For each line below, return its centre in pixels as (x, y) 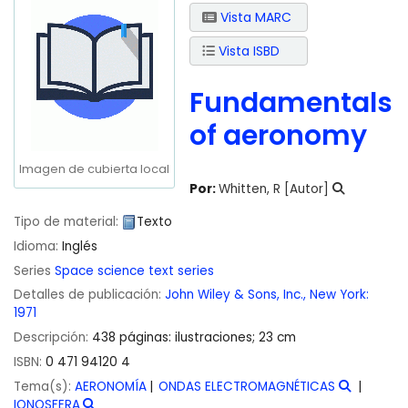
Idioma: (38, 246)
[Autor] (305, 189)
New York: (339, 295)
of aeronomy (278, 135)
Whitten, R (250, 189)
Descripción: (53, 338)
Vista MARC (254, 17)
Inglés (80, 246)
